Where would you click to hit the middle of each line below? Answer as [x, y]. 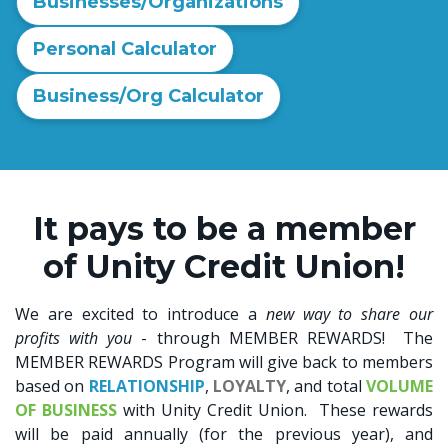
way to [327, 314]
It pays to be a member [224, 228]
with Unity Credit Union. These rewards [275, 410]
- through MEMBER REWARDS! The [282, 338]
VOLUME [400, 386]
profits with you [74, 338]
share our [397, 314]
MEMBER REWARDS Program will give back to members [224, 362]
